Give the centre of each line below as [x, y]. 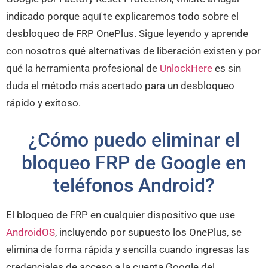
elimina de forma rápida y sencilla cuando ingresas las [128, 250]
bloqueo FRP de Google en [134, 163]
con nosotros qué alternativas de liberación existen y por [133, 51]
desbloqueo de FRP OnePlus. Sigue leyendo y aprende [127, 34]
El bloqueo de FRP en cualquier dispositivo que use [121, 215]
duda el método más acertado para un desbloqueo [120, 86]
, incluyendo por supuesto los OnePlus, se [148, 232]
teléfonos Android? [134, 186]
